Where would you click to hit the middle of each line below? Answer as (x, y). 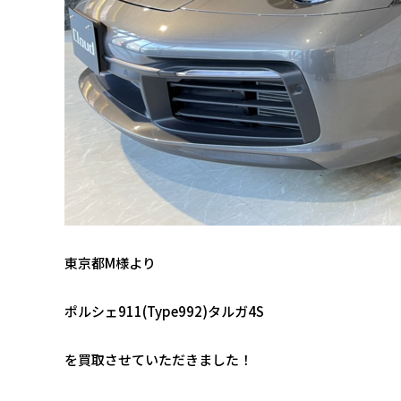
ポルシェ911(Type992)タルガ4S (164, 311)
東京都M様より (110, 263)
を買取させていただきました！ (158, 359)
